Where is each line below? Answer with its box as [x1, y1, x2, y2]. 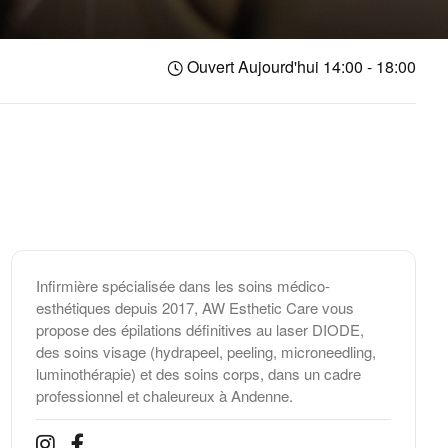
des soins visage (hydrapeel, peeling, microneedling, [35, 341, 376, 363]
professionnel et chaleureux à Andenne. [35, 385, 293, 407]
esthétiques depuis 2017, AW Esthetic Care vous [35, 297, 354, 319]
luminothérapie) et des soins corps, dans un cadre [35, 363, 361, 385]
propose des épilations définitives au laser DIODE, [35, 319, 364, 341]
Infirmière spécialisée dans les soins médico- [35, 275, 330, 297]
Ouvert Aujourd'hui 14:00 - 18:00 [182, 55, 416, 79]
